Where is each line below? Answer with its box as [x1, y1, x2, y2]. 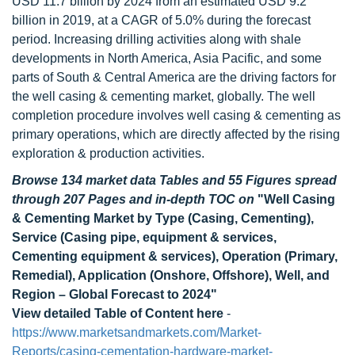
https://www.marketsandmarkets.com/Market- [12, 326, 261, 339]
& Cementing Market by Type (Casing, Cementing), [12, 212, 314, 225]
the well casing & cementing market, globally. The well [12, 90, 315, 103]
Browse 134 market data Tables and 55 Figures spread [12, 174, 337, 187]
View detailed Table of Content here [12, 307, 223, 320]
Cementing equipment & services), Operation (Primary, [12, 250, 338, 263]
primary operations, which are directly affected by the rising [12, 128, 340, 141]
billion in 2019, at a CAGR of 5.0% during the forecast [12, 13, 311, 27]
